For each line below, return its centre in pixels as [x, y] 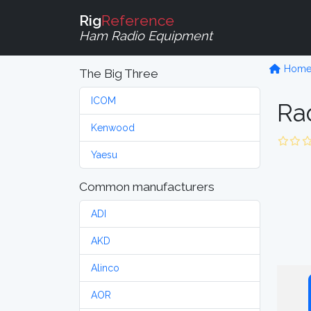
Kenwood [113, 128]
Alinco [105, 268]
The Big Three [119, 74]
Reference [138, 20]
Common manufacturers [147, 187]
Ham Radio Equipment [146, 35]
